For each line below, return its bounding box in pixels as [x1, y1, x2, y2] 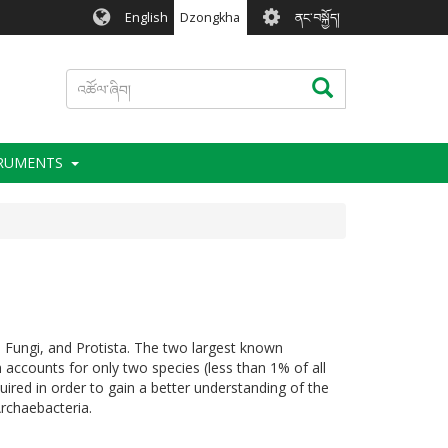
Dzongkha [180, 8, 241, 26]
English [124, 8, 168, 26]
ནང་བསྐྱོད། [294, 8, 340, 26]
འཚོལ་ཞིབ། [311, 75, 365, 94]
